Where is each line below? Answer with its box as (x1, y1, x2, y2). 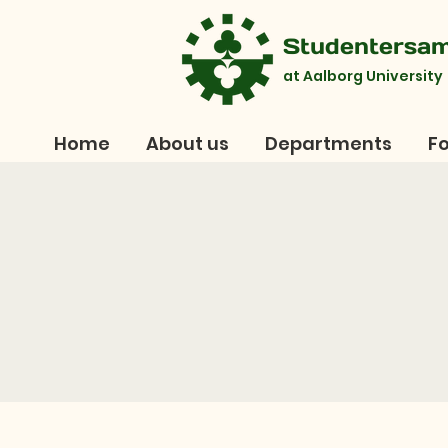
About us (145, 131, 229, 156)
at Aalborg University (283, 66, 443, 86)
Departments (264, 131, 392, 156)
